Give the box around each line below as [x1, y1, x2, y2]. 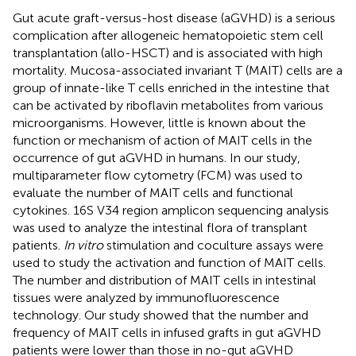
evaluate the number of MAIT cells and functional [13, 184, 293, 200]
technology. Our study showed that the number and [13, 307, 308, 323]
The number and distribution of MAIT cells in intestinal [13, 272, 316, 288]
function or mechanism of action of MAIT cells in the [13, 132, 312, 148]
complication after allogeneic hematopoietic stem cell [13, 27, 323, 43]
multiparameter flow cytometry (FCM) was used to [13, 167, 303, 183]
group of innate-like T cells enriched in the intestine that [13, 79, 330, 95]
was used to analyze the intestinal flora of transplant [13, 219, 308, 235]
